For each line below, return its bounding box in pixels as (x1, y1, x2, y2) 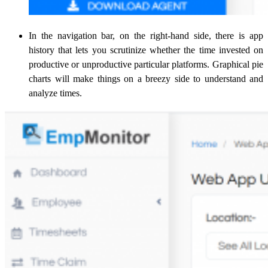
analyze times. (29, 88, 82, 99)
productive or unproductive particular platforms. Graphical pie (29, 59, 263, 70)
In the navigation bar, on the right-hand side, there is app (29, 31, 263, 41)
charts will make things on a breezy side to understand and (29, 74, 263, 84)
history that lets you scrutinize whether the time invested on (29, 45, 263, 56)
